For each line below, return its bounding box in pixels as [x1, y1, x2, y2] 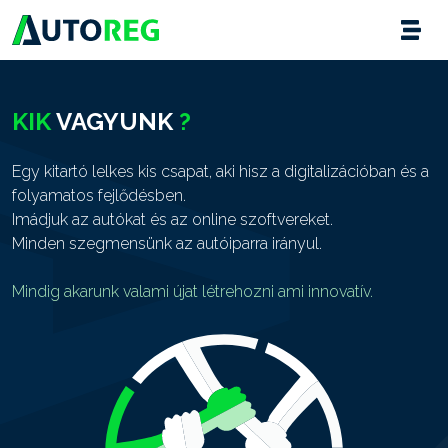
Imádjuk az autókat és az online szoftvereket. [12, 210, 333, 229]
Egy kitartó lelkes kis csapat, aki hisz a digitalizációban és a [12, 162, 429, 181]
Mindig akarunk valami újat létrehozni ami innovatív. [12, 282, 373, 301]
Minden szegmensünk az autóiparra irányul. [12, 234, 322, 253]
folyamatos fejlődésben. [12, 186, 186, 205]
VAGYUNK [51, 107, 173, 136]
